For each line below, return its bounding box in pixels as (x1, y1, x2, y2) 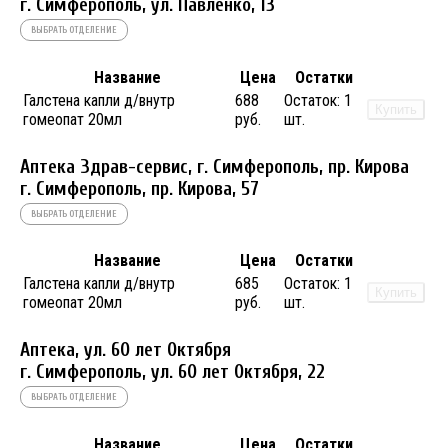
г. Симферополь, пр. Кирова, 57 (20, 177, 259, 200)
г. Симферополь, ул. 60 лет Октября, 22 (20, 361, 325, 384)
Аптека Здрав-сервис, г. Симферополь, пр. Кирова (20, 155, 409, 178)
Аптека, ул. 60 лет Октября (20, 339, 231, 362)
